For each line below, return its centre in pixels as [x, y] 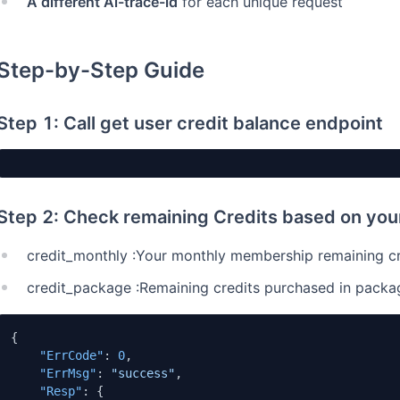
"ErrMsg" [68, 373]
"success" [143, 373]
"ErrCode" [71, 355]
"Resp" [61, 391]
